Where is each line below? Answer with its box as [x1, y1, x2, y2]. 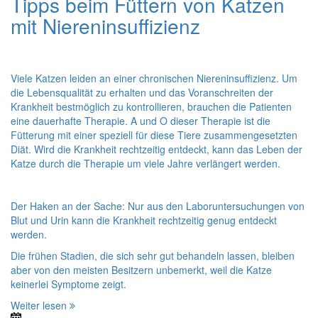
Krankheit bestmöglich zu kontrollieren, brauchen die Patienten [11, 99, 292, 114]
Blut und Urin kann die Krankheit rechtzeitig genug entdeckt [11, 212, 277, 227]
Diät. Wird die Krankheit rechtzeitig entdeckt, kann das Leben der [11, 141, 302, 156]
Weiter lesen [11, 297, 70, 312]
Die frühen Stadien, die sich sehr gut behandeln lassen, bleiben [11, 248, 295, 263]
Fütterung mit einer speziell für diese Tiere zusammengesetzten [11, 127, 297, 142]
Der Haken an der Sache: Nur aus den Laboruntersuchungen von [11, 198, 305, 213]
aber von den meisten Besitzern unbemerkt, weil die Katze [11, 262, 272, 277]
